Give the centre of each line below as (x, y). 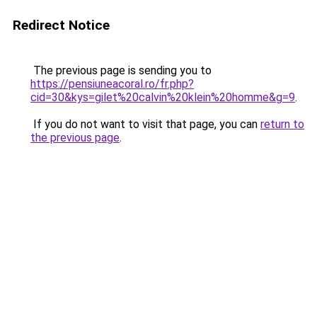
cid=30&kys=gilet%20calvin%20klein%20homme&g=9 (163, 97)
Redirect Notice (61, 25)
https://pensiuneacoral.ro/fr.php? (112, 84)
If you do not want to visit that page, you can (145, 124)
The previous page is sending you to (121, 70)
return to (282, 124)
